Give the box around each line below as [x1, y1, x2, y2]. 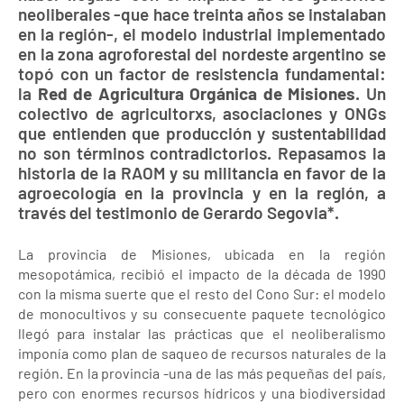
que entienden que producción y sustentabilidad [18, 123, 386, 143]
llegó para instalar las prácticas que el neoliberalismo [18, 325, 386, 342]
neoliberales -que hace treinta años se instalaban [18, 4, 386, 24]
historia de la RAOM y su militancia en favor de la [18, 162, 386, 183]
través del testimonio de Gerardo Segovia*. [18, 202, 339, 223]
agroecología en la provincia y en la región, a [18, 182, 386, 203]
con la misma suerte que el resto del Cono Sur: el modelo [18, 285, 386, 302]
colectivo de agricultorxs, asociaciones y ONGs [18, 103, 386, 124]
